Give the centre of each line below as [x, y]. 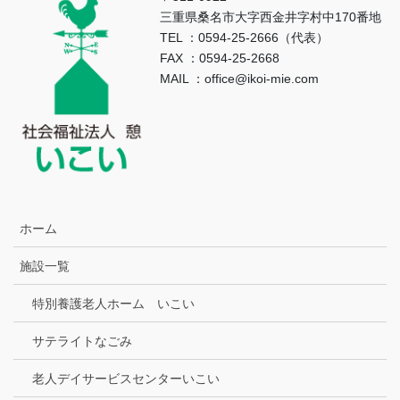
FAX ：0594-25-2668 [220, 58]
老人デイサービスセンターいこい [126, 379]
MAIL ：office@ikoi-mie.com [239, 79]
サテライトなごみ [82, 342]
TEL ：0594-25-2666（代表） [244, 37]
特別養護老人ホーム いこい [113, 304]
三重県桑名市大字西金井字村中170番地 [271, 17]
